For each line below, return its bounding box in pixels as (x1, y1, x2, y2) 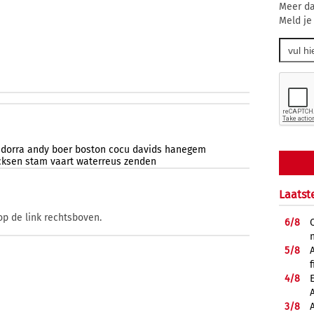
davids (132, 144, 162, 156)
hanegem (165, 144, 206, 156)
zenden (124, 156, 156, 168)
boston (75, 144, 106, 156)
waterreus (76, 156, 121, 168)
